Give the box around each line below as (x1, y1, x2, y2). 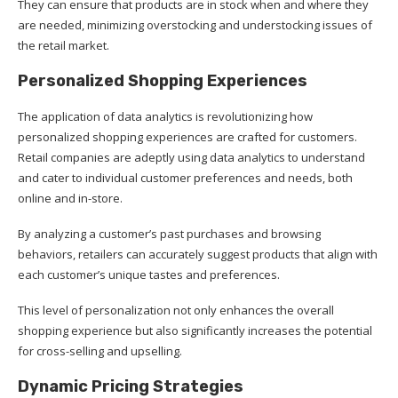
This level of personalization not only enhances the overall (18, 301, 334, 318)
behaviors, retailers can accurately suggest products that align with (18, 245, 378, 262)
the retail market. (18, 36, 109, 53)
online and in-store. (18, 189, 123, 206)
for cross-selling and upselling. (18, 342, 182, 359)
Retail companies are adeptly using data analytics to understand (18, 148, 365, 165)
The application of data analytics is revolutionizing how (18, 107, 313, 124)
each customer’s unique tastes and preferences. (18, 266, 280, 283)
